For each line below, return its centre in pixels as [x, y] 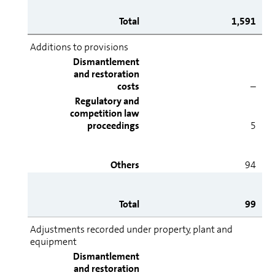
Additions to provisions [79, 47]
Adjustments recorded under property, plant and [131, 229]
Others [125, 165]
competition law [105, 113]
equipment [53, 242]
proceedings [113, 126]
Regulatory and [107, 101]
